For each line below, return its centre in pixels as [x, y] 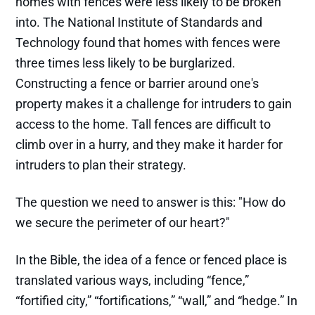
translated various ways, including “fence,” [133, 280]
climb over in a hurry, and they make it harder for [149, 144]
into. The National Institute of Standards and [139, 22]
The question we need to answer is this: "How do [151, 202]
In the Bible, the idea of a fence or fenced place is [152, 259]
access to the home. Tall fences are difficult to [143, 124]
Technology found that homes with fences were [148, 42]
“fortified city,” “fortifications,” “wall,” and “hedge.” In [157, 300]
